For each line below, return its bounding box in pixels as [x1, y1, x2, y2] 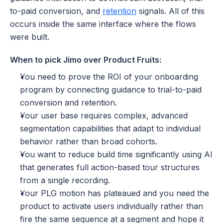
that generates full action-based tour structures [20, 162, 200, 173]
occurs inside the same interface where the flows [10, 19, 196, 29]
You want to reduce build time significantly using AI [20, 149, 213, 160]
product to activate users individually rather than [20, 201, 203, 212]
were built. [10, 32, 49, 42]
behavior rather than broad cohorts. [20, 136, 157, 147]
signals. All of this [136, 6, 205, 16]
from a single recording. [20, 175, 110, 186]
